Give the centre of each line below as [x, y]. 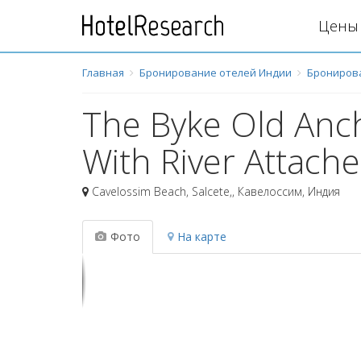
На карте [202, 237]
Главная [103, 73]
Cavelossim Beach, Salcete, [162, 191]
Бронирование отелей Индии [216, 73]
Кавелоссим [270, 191]
